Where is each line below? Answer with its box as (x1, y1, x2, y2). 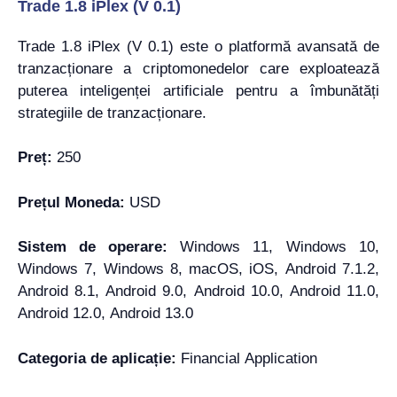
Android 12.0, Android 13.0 (18, 305, 193, 322)
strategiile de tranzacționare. (18, 104, 206, 121)
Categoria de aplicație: (18, 349, 181, 367)
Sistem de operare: (18, 238, 180, 255)
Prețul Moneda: (18, 193, 129, 211)
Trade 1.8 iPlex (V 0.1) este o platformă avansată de (18, 37, 379, 55)
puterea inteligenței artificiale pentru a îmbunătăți (18, 82, 379, 99)
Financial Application (181, 349, 317, 367)
